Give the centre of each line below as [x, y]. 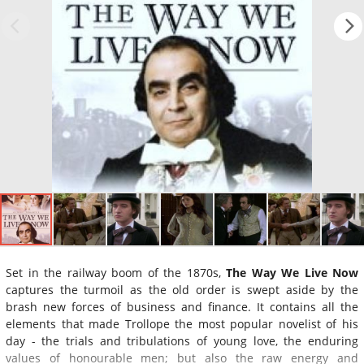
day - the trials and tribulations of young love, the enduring [182, 340]
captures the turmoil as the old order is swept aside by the [182, 289]
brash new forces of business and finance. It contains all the [182, 306]
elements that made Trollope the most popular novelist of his [182, 323]
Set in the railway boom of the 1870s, [116, 272]
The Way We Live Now [292, 272]
